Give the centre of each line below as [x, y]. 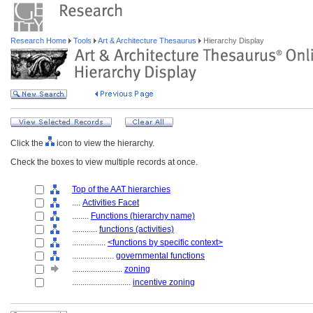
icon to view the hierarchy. [104, 143]
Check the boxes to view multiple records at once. [104, 162]
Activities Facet [111, 203]
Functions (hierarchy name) [143, 216]
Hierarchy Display [233, 41]
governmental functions [160, 256]
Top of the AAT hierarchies [121, 189]
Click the [28, 143]
